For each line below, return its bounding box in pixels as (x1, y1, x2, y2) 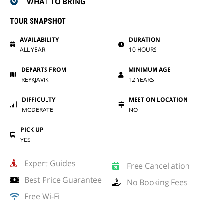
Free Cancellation (127, 160, 190, 171)
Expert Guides (24, 158, 76, 169)
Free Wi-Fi (24, 191, 60, 201)
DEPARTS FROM (21, 65, 66, 74)
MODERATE (22, 106, 53, 114)
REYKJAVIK (21, 76, 48, 84)
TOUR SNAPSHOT (10, 16, 66, 26)
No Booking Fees (127, 177, 187, 187)
